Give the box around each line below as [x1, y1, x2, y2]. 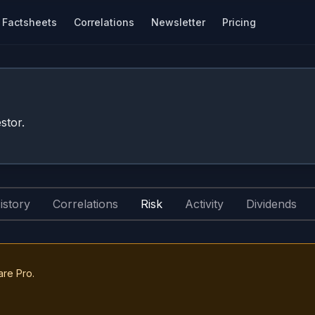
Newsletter [151, 15, 205, 28]
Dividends [246, 197, 297, 211]
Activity [185, 197, 224, 211]
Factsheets [2, 15, 57, 28]
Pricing [222, 15, 256, 28]
